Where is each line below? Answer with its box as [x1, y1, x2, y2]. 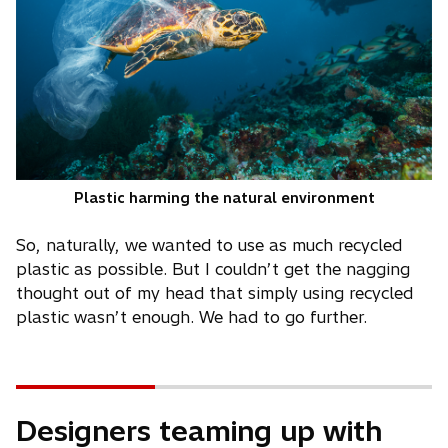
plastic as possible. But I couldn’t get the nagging [16, 258, 410, 279]
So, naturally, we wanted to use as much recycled [16, 234, 402, 255]
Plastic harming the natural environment [73, 188, 375, 207]
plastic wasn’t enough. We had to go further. [16, 306, 367, 327]
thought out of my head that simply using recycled [16, 282, 413, 303]
